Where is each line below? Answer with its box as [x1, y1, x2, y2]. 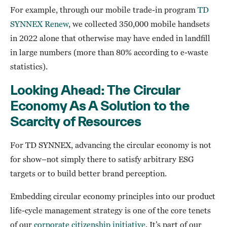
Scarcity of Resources [10, 114, 141, 129]
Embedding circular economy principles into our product [10, 192, 215, 201]
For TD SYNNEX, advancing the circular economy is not [10, 140, 211, 150]
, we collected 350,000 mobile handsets [68, 19, 210, 29]
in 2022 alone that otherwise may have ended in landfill [10, 33, 210, 43]
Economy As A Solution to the [10, 98, 190, 113]
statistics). [10, 62, 48, 71]
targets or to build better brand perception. [10, 169, 167, 178]
